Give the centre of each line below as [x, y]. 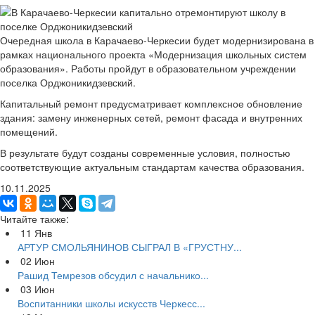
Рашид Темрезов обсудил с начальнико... [113, 275]
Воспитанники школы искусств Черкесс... [111, 303]
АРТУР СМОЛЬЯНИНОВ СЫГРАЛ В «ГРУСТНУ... [130, 247]
